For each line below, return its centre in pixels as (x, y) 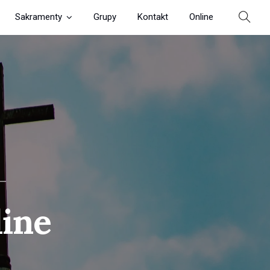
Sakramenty (39, 17)
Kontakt (153, 17)
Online (201, 17)
